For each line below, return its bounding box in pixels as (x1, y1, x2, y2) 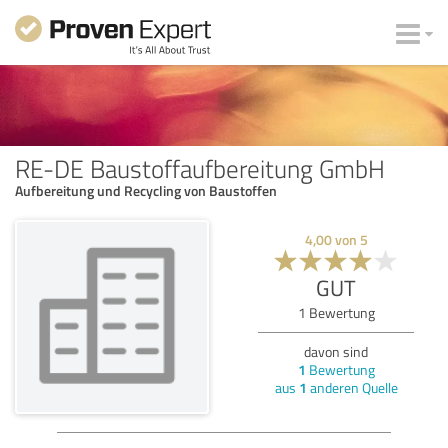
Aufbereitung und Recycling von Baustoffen (15, 180, 277, 200)
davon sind (304, 341, 368, 361)
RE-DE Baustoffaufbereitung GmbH (15, 150, 385, 185)
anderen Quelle (306, 377, 398, 397)
